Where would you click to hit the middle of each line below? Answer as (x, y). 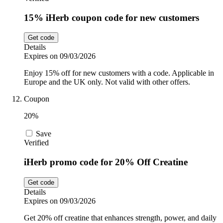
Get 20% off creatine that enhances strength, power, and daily (120, 218)
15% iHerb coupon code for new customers (111, 17)
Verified (36, 143)
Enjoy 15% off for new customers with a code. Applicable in (119, 73)
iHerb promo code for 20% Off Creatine (106, 162)
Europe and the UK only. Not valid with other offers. (107, 82)
